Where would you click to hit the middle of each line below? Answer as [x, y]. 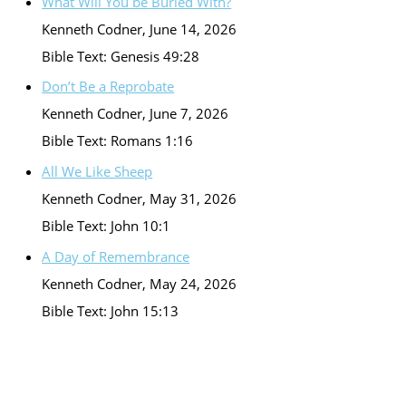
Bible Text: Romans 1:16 [118, 141]
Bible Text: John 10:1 [106, 226]
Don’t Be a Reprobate [108, 87]
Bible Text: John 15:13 [111, 310]
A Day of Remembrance [116, 256]
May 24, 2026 [193, 283]
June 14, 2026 [193, 29]
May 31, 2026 [193, 199]
